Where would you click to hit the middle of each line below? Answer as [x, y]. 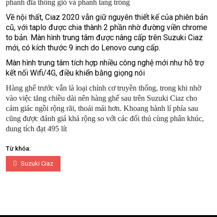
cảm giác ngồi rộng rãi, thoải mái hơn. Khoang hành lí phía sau [102, 108]
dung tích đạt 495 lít [36, 129]
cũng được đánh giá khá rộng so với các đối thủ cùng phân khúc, [105, 119]
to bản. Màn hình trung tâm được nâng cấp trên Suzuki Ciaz [104, 38]
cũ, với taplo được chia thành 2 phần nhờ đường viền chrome [107, 28]
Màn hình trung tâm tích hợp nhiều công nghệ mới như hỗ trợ [105, 63]
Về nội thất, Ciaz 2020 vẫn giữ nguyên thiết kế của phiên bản [107, 17]
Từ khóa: [18, 149]
